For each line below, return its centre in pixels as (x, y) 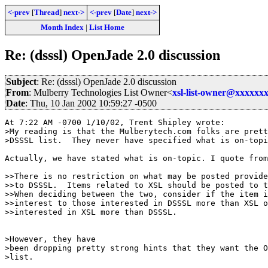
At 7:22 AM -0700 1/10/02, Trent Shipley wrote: (115, 122)
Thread (47, 12)
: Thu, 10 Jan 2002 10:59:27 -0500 (91, 103)
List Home (106, 27)
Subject (21, 81)
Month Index (62, 27)
